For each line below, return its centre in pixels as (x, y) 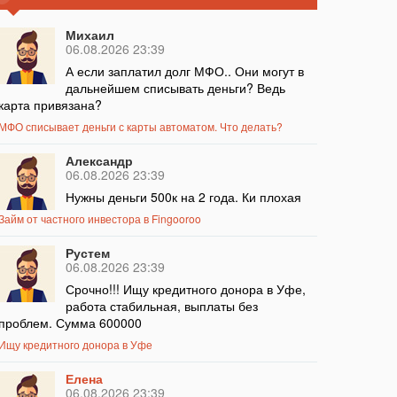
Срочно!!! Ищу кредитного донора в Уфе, (185, 289)
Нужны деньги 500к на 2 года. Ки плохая (183, 197)
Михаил (90, 35)
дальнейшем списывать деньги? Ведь (175, 88)
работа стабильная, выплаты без (161, 306)
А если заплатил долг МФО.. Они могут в (184, 71)
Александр (99, 161)
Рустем (87, 253)
